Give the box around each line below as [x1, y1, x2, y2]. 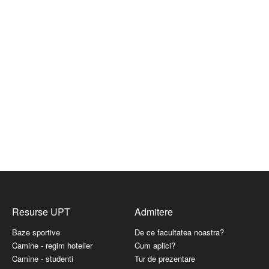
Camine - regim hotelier [12, 240, 92, 252]
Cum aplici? [134, 240, 175, 252]
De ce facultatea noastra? [134, 226, 224, 238]
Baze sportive [12, 226, 60, 238]
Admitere [134, 205, 173, 219]
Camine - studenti [12, 253, 73, 265]
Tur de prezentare [134, 253, 195, 265]
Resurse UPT [12, 205, 70, 219]
